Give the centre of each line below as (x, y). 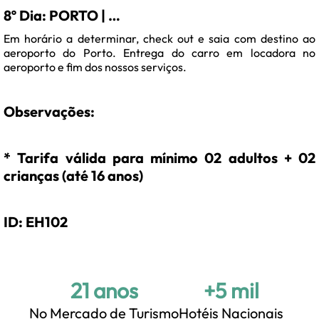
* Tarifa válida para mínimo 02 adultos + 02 (159, 158)
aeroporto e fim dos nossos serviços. (95, 67)
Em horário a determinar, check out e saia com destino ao (159, 39)
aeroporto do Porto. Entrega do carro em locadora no (159, 53)
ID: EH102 (36, 222)
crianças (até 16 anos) (73, 176)
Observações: (49, 112)
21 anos (104, 291)
